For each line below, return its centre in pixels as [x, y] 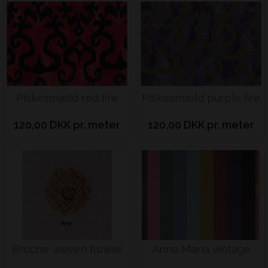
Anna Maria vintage [201, 249]
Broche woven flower [67, 249]
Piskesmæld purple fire [201, 98]
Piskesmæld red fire [67, 98]
